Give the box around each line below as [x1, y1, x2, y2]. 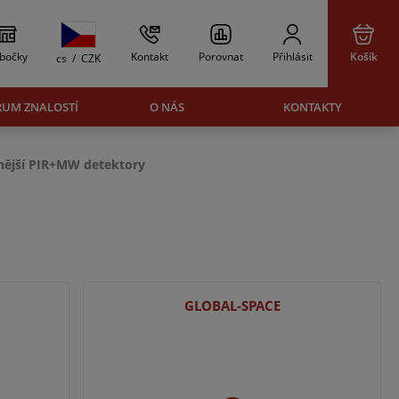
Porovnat [199, 49, 243, 63]
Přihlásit [272, 49, 313, 63]
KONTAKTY [282, 98, 342, 115]
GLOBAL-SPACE [183, 296, 281, 314]
